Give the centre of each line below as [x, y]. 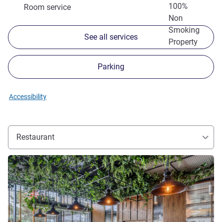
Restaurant [35, 137]
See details [24, 159]
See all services [111, 37]
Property [183, 42]
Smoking [184, 30]
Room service [47, 7]
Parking [111, 67]
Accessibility [28, 97]
